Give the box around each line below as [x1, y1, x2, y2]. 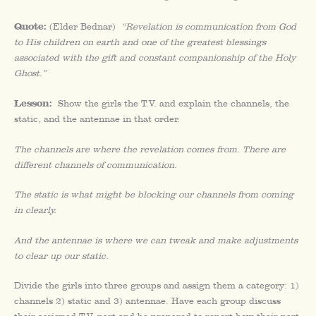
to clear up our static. [14, 250, 109, 261]
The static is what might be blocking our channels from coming [14, 189, 293, 200]
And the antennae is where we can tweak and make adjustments [14, 234, 298, 245]
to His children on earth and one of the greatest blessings [14, 36, 266, 47]
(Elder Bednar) [49, 20, 121, 32]
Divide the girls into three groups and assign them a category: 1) [14, 280, 299, 291]
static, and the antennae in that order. [14, 114, 180, 125]
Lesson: [14, 97, 52, 110]
